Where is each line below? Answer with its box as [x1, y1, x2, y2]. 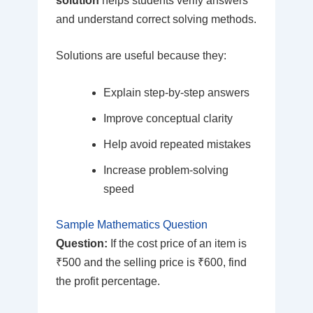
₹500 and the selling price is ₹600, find [55, 256, 247, 269]
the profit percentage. [55, 275, 160, 288]
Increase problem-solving [103, 164, 228, 177]
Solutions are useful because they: [55, 50, 226, 62]
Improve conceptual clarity [103, 112, 233, 125]
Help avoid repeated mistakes [103, 138, 251, 151]
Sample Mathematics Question [55, 219, 208, 231]
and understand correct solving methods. [55, 13, 256, 25]
